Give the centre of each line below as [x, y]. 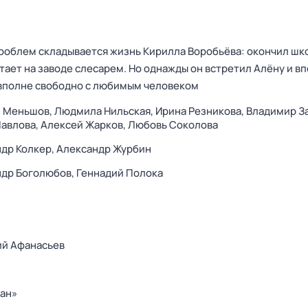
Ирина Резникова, [201, 111]
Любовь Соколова [173, 125]
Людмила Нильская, [105, 111]
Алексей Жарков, [84, 125]
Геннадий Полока [120, 173]
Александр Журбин [104, 149]
